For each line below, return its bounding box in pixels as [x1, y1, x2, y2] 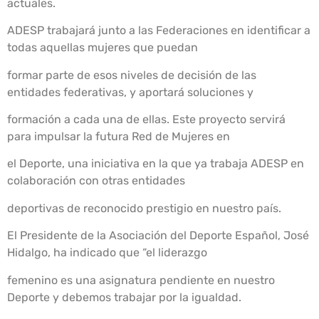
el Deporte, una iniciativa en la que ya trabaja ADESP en [7, 157, 304, 171]
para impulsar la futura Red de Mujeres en [7, 129, 230, 143]
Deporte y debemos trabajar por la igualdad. [7, 290, 241, 304]
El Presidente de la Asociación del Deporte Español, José [7, 229, 309, 243]
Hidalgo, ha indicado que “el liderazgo [7, 246, 207, 260]
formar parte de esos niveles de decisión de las [7, 68, 256, 82]
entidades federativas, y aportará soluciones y [7, 85, 253, 99]
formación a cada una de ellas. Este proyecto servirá [7, 112, 286, 126]
